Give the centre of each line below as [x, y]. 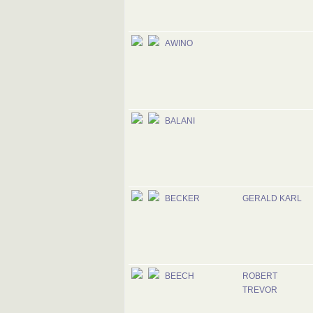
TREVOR [260, 290]
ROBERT [260, 276]
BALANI [180, 121]
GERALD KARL [272, 198]
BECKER [182, 198]
